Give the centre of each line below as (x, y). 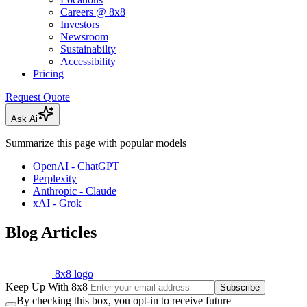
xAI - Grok (57, 204)
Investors (80, 25)
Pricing (48, 74)
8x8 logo (74, 273)
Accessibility (88, 62)
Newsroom (84, 37)
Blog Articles (51, 232)
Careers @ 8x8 (93, 12)
